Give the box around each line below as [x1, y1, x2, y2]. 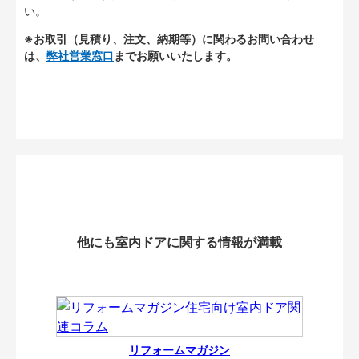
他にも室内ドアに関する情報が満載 [77, 234, 282, 251]
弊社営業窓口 [46, 49, 114, 63]
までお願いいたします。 [114, 49, 237, 63]
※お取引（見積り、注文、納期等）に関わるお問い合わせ [24, 32, 314, 46]
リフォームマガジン [129, 343, 230, 357]
